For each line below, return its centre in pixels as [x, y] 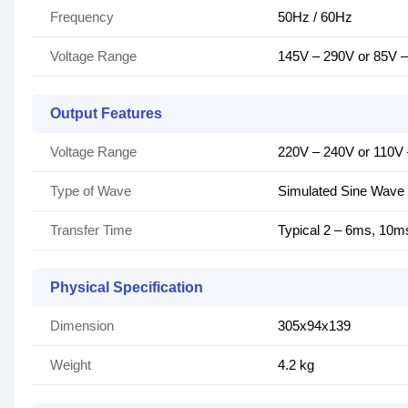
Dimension [82, 326]
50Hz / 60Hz [315, 17]
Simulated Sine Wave [341, 191]
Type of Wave [91, 191]
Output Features [106, 114]
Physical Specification [127, 288]
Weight [71, 365]
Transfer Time [91, 230]
